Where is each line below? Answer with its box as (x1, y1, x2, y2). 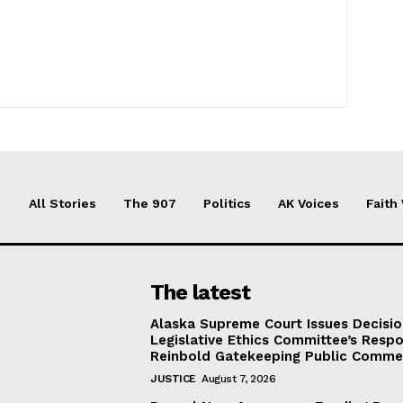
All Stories (29, 196, 96, 210)
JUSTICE (150, 372, 196, 385)
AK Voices (278, 196, 339, 210)
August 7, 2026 (201, 372, 276, 385)
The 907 (123, 196, 176, 210)
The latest (150, 280, 251, 305)
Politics (203, 196, 251, 210)
